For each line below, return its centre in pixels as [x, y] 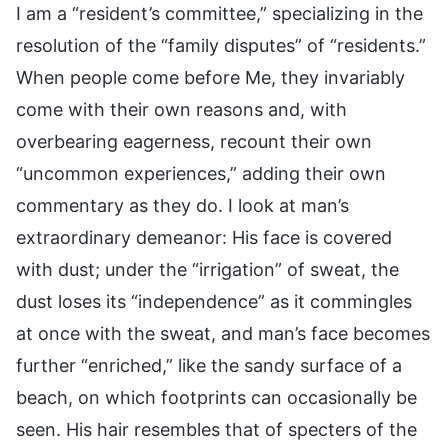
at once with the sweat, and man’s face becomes [223, 333]
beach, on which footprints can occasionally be [216, 397]
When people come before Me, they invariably [210, 77]
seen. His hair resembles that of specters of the [216, 429]
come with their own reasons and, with [181, 109]
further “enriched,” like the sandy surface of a [209, 365]
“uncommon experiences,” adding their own [201, 173]
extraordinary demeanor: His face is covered [204, 237]
